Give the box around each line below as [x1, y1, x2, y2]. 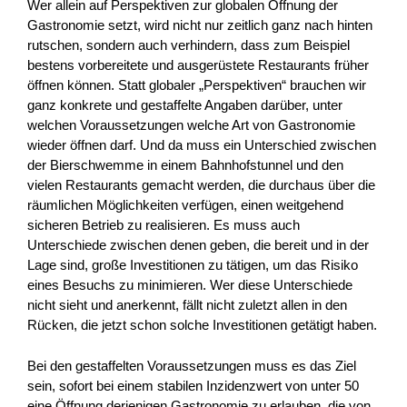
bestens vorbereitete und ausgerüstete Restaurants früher [27, 57, 369, 74]
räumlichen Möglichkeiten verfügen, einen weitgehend [27, 197, 343, 213]
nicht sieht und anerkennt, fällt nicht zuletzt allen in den [27, 297, 347, 313]
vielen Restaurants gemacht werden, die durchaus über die [27, 177, 375, 194]
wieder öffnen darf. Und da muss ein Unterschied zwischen [27, 137, 376, 154]
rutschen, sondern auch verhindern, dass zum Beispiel [27, 37, 350, 54]
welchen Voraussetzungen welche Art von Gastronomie [27, 117, 355, 134]
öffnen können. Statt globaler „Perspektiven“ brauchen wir [27, 77, 366, 94]
